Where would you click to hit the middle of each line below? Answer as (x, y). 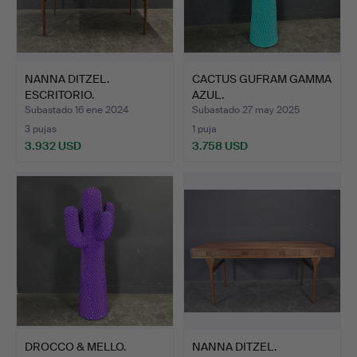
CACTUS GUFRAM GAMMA (262, 78)
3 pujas (41, 129)
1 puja (204, 129)
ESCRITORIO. (59, 94)
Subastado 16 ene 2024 (76, 110)
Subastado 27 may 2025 (246, 110)
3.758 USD (220, 145)
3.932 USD (53, 145)
